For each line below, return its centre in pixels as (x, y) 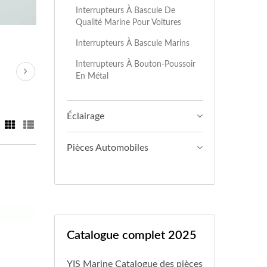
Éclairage (86, 116)
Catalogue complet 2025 (132, 235)
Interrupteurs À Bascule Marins (133, 43)
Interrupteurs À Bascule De (125, 10)
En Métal (92, 76)
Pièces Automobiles (108, 148)
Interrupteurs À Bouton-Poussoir (136, 64)
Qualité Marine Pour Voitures (128, 22)
